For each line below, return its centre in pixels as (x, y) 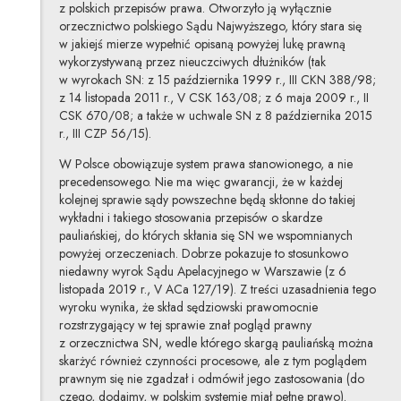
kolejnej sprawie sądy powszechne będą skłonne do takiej (207, 200)
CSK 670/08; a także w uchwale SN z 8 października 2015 (215, 116)
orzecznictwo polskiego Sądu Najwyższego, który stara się (210, 26)
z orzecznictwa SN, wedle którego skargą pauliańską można (216, 343)
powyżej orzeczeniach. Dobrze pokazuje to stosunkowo (203, 254)
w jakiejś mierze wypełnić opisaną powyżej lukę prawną (202, 44)
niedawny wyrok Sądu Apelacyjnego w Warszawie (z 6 (202, 272)
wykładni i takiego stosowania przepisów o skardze (190, 218)
